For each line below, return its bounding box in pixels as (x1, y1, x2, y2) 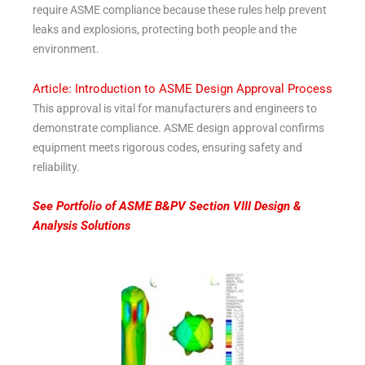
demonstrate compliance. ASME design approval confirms (33, 121, 324, 134)
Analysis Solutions (33, 218, 130, 234)
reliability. (33, 160, 80, 174)
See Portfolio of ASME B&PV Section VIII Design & (33, 199, 301, 214)
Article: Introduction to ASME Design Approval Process (33, 81, 332, 96)
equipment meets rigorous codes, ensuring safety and (33, 140, 302, 154)
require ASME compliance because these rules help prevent (33, 3, 327, 17)
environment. (33, 42, 99, 56)
